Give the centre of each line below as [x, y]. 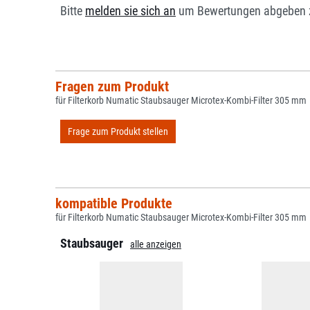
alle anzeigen [156, 244]
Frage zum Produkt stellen [118, 131]
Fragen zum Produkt [112, 86]
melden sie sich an [130, 11]
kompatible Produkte [113, 203]
